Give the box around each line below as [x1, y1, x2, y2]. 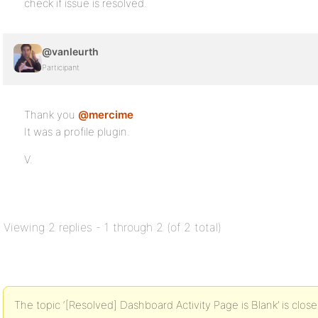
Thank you [24, 108, 78, 121]
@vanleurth [42, 45, 99, 57]
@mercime [78, 108, 133, 121]
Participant [42, 62, 79, 72]
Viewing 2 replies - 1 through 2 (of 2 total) [4, 220, 221, 234]
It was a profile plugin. [24, 125, 130, 138]
